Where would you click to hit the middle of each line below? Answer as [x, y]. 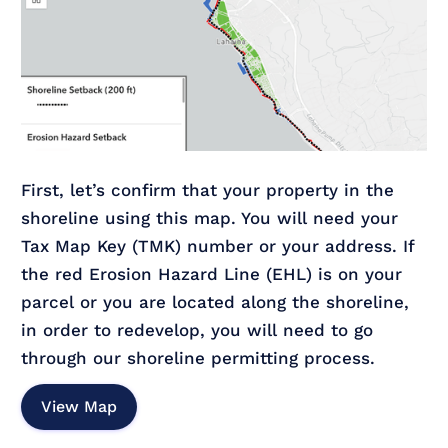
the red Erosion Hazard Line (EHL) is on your [212, 274]
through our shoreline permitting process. [198, 358]
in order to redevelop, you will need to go [197, 330]
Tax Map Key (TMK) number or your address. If [218, 246]
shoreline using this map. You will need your [210, 218]
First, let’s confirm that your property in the [208, 190]
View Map [79, 407]
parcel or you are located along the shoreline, [215, 302]
